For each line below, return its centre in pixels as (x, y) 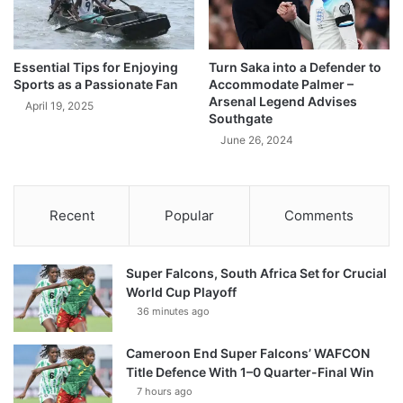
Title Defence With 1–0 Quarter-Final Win (250, 372)
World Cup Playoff (181, 292)
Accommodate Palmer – (281, 85)
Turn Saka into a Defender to (295, 67)
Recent (72, 216)
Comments (319, 216)
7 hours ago (165, 392)
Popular (189, 216)
